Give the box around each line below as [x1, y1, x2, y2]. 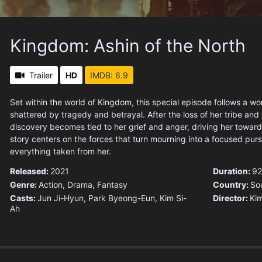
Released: [10, 166, 50, 177]
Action [39, 180, 63, 190]
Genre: [10, 180, 39, 190]
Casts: [10, 193, 37, 204]
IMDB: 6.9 [90, 70, 128, 81]
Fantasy [97, 180, 127, 190]
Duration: [212, 166, 252, 177]
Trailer [29, 70, 53, 81]
